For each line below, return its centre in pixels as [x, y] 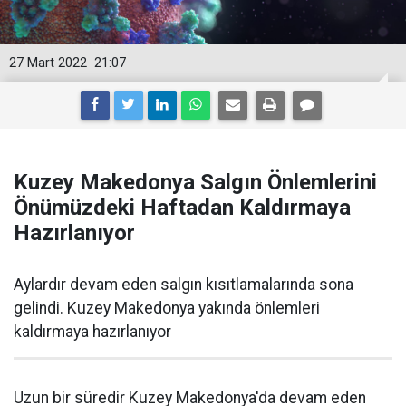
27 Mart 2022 [48, 63]
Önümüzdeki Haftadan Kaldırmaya [182, 208]
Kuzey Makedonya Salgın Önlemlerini [195, 182]
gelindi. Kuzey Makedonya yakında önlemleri [167, 308]
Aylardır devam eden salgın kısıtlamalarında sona [184, 285]
